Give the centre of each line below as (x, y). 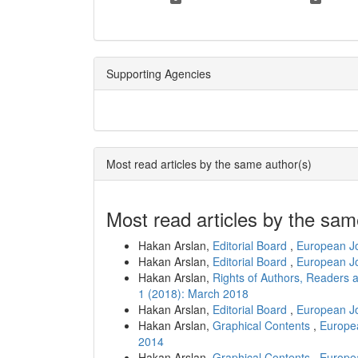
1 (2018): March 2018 (193, 293)
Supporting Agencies (159, 73)
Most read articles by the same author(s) (209, 163)
